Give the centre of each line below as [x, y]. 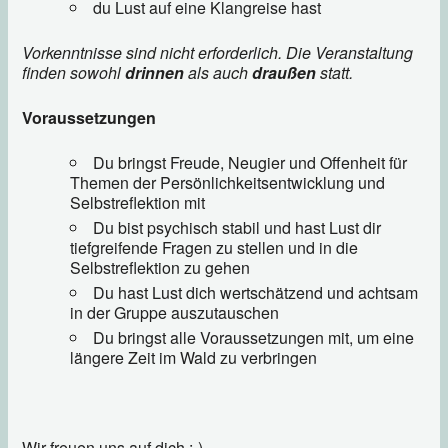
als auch [218, 72]
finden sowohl [74, 72]
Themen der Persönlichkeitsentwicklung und [228, 182]
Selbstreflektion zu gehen [160, 267]
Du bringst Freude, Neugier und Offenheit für [250, 162]
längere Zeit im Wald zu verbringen [194, 357]
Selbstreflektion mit [138, 202]
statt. [335, 72]
